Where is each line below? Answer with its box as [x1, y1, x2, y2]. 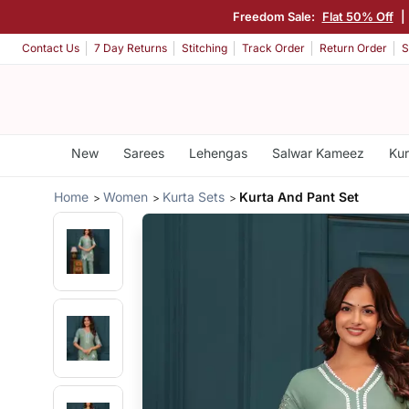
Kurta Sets [163, 188, 225, 204]
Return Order [320, 41, 387, 56]
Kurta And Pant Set [239, 188, 360, 204]
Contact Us [22, 41, 79, 56]
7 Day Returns [94, 41, 167, 56]
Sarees [122, 145, 164, 161]
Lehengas [188, 145, 247, 161]
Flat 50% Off [321, 8, 393, 24]
